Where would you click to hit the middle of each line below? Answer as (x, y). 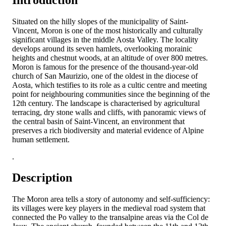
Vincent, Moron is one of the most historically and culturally (107, 30)
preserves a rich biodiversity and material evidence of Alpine (108, 130)
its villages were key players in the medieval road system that (109, 208)
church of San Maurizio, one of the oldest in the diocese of (105, 76)
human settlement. (41, 139)
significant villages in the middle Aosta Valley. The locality (105, 39)
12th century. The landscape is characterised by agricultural (106, 103)
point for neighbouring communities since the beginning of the (111, 94)
